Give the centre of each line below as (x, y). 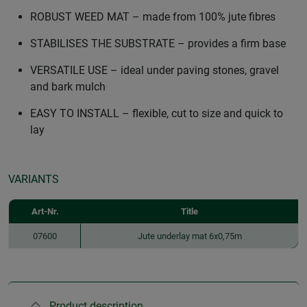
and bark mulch (68, 86)
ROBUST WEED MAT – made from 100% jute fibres (153, 16)
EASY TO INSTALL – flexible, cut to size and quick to (157, 113)
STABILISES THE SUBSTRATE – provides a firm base (158, 43)
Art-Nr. (45, 211)
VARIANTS (34, 179)
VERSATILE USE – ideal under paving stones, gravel (155, 70)
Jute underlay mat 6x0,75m (189, 236)
